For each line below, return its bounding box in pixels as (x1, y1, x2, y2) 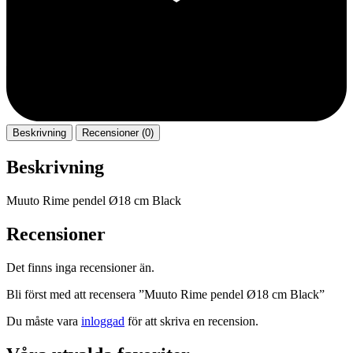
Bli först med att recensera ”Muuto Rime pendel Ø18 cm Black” (6, 287, 325, 301)
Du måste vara (6, 314, 81, 328)
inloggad (81, 314, 124, 328)
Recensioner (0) (82, 127, 154, 139)
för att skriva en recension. (124, 314, 258, 328)
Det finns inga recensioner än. (6, 260, 154, 274)
